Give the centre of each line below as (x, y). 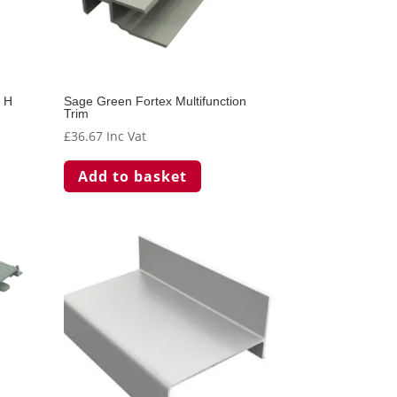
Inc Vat (127, 136)
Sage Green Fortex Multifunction (156, 101)
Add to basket (133, 176)
